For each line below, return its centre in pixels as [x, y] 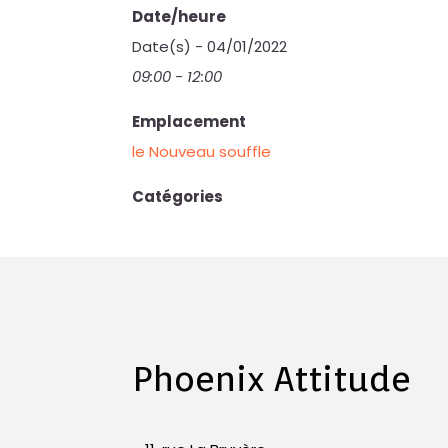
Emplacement [189, 121]
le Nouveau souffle [202, 151]
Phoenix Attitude [272, 378]
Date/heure [179, 16]
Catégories [178, 196]
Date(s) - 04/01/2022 [210, 46]
